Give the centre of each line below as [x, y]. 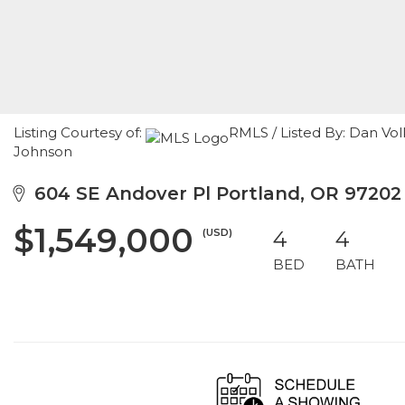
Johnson [43, 151]
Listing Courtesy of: [80, 132]
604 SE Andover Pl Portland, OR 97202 [212, 193]
